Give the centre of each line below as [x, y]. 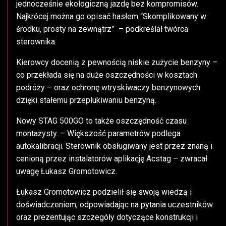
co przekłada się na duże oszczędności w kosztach [107, 75]
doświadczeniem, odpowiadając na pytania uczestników [115, 205]
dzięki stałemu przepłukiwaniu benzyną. [88, 100]
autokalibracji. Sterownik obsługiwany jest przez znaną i [114, 146]
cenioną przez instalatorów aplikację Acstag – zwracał [112, 159]
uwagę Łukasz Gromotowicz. [69, 172]
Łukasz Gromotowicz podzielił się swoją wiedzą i [104, 192]
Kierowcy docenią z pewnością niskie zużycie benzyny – [117, 63]
